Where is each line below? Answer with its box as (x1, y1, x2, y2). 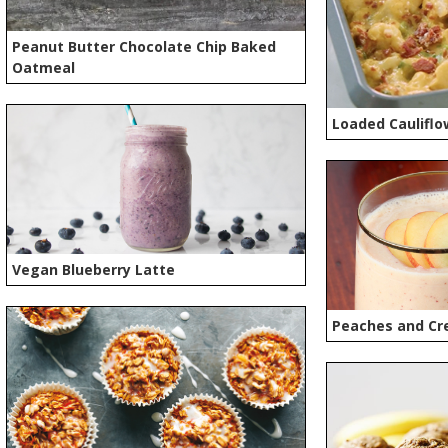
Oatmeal (12, 57, 76, 77)
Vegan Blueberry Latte (12, 259, 176, 279)
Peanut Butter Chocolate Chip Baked (12, 36, 277, 56)
